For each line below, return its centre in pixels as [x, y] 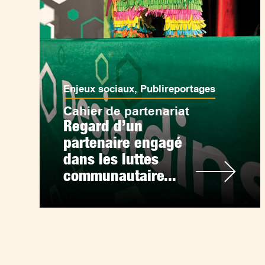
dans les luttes [111, 159]
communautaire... [120, 175]
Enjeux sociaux [99, 89]
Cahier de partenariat [127, 111]
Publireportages [178, 89]
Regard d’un [103, 126]
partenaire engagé [123, 142]
